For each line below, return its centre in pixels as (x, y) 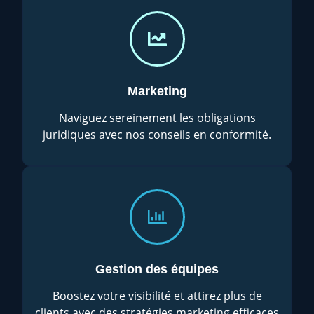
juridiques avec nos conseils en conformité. (157, 134)
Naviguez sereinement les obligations (157, 117)
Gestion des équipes (157, 269)
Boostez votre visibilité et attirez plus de (157, 295)
